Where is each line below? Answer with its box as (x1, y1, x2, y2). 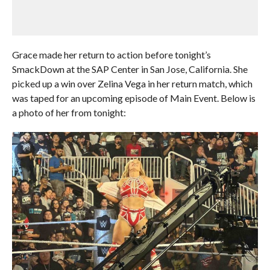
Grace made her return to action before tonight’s (11, 49, 211, 60)
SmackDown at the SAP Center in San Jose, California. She (11, 63, 248, 75)
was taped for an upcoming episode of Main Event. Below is (11, 92, 256, 104)
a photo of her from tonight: (11, 107, 126, 118)
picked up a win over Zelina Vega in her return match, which (11, 78, 253, 89)
